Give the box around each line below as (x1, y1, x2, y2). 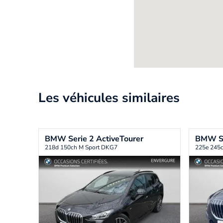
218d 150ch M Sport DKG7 (45, 143, 117, 151)
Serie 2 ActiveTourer (68, 133, 143, 144)
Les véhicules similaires (38, 89, 180, 107)
